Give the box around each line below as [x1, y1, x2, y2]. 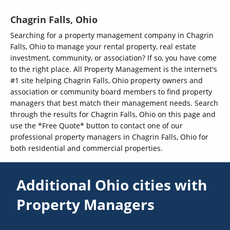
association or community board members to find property [10, 86, 212, 97]
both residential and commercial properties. [10, 143, 163, 153]
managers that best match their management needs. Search [10, 98, 218, 108]
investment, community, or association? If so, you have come [10, 52, 217, 63]
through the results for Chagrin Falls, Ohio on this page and [10, 109, 216, 119]
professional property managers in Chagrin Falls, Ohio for [10, 131, 208, 142]
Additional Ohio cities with [16, 175, 207, 195]
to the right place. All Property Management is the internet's [10, 64, 217, 74]
